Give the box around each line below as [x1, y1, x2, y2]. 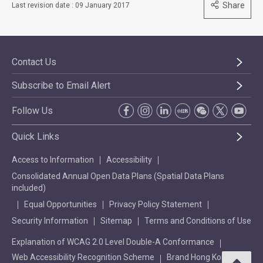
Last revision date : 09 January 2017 [12, 1, 130, 10]
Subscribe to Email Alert [12, 80, 110, 92]
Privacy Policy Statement [109, 200, 202, 210]
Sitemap [100, 216, 132, 226]
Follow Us [12, 105, 53, 117]
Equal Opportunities [24, 200, 97, 210]
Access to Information [12, 155, 94, 165]
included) [12, 183, 46, 193]
